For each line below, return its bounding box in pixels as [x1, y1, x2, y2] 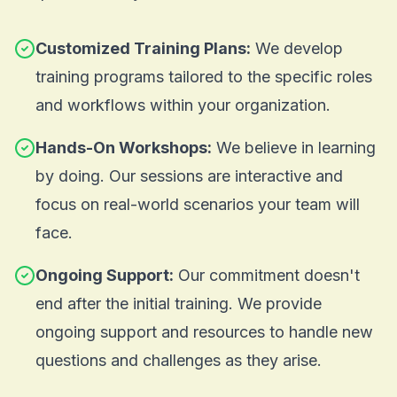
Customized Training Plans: [35, 38, 251, 58]
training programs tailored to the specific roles [35, 66, 372, 86]
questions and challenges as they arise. [35, 350, 322, 370]
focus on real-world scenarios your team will [35, 194, 360, 214]
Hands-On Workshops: [35, 137, 212, 157]
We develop [251, 38, 343, 58]
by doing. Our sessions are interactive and [35, 166, 343, 185]
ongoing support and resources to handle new [35, 322, 373, 341]
